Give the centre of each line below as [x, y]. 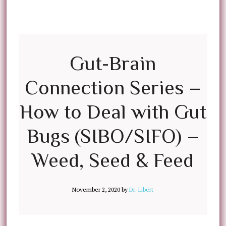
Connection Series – [113, 88]
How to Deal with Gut [113, 112]
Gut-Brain [113, 63]
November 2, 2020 [96, 189]
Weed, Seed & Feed [113, 160]
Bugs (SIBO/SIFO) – [113, 136]
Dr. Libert [142, 189]
